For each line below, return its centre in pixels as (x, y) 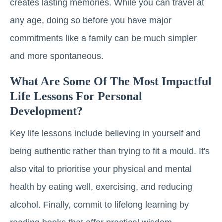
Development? (46, 111)
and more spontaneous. (57, 56)
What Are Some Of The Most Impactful (111, 82)
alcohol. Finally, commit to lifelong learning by (99, 205)
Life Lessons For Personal (76, 96)
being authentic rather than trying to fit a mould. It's (110, 151)
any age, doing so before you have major (91, 21)
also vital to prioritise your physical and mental (101, 169)
